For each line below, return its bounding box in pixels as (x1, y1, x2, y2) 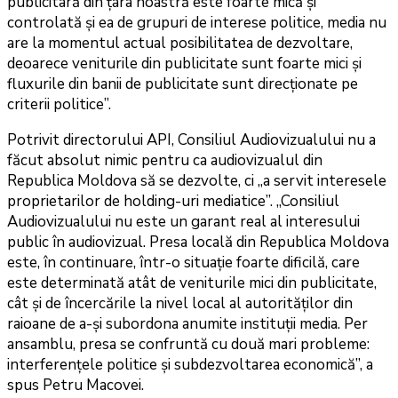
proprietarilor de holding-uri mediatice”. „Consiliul (7, 191, 339, 212)
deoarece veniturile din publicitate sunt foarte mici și (7, 53, 362, 75)
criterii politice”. (7, 94, 111, 115)
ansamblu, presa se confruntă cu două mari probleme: (7, 334, 370, 355)
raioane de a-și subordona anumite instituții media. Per (7, 314, 368, 335)
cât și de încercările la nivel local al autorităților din (7, 293, 353, 314)
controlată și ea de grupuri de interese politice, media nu (7, 12, 386, 34)
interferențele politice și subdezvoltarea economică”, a (7, 354, 373, 376)
